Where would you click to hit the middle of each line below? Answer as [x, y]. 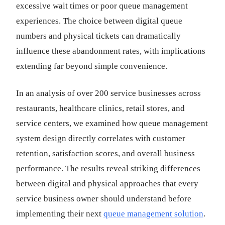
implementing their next [60, 214]
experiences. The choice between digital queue [99, 21]
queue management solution [153, 214]
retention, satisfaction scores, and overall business [105, 153]
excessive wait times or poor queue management [102, 6]
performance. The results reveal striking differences [108, 168]
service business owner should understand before [104, 199]
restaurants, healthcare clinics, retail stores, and [100, 108]
